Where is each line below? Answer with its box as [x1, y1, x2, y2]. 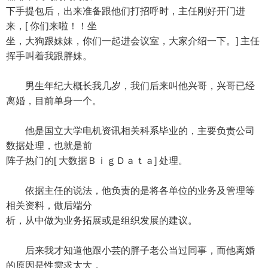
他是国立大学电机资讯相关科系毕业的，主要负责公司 [6, 126, 255, 136]
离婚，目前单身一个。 [6, 96, 102, 106]
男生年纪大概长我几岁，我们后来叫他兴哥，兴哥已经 [6, 81, 255, 91]
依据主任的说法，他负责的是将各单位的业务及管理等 [6, 185, 255, 196]
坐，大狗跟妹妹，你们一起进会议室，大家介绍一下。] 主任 [6, 36, 260, 46]
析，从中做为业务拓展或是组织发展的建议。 [6, 215, 197, 226]
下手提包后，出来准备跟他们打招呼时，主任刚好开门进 [6, 6, 245, 16]
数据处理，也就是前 [6, 141, 92, 151]
